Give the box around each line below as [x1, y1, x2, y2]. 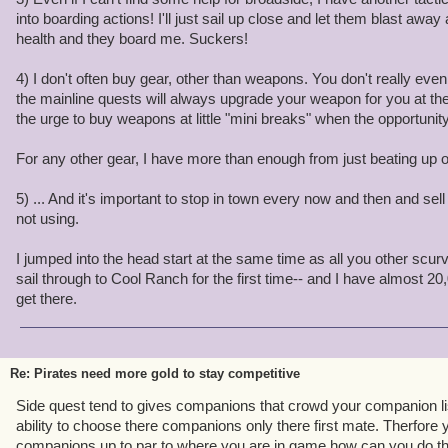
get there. [16, 290, 77, 307]
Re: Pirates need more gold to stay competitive [10, 366, 300, 381]
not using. [16, 210, 79, 227]
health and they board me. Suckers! [16, 30, 248, 47]
